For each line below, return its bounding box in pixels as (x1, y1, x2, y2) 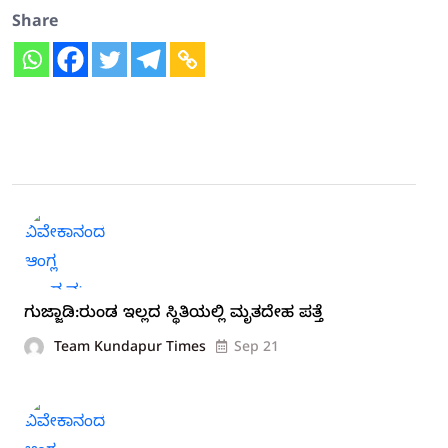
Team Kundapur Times (54, 339, 206, 359)
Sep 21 (234, 339, 279, 359)
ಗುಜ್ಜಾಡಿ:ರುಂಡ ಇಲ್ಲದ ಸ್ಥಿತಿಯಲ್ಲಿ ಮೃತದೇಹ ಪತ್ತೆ (24, 303, 323, 326)
